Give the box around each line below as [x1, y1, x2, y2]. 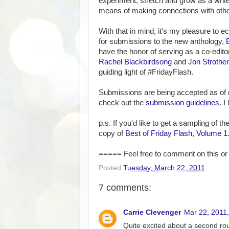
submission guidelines [146, 98, 219, 107]
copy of [99, 129, 125, 138]
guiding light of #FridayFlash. [99, 67, 193, 76]
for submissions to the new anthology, [99, 37, 226, 45]
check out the [99, 98, 146, 107]
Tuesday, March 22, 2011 [123, 164, 205, 172]
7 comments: [99, 182, 151, 193]
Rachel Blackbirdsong [99, 57, 172, 66]
